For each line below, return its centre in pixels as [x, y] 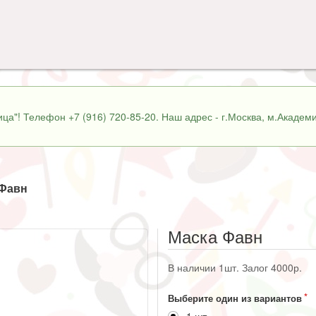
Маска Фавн [215, 236]
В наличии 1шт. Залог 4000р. [235, 268]
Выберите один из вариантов [235, 298]
